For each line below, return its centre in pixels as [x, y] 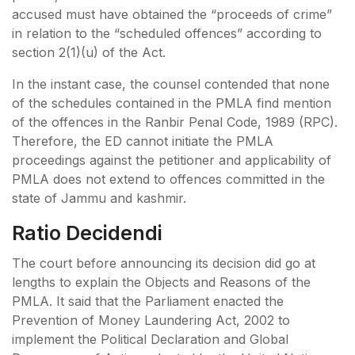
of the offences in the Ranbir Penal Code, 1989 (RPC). [175, 122]
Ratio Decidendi [87, 233]
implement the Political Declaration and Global [150, 339]
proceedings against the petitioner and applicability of [172, 160]
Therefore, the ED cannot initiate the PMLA [143, 141]
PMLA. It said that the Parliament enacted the [148, 301]
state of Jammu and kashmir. [101, 198]
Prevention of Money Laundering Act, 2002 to [151, 320]
